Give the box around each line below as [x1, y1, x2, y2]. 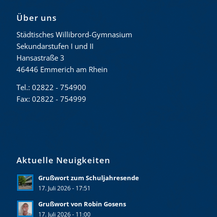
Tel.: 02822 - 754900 [16, 82, 86, 92]
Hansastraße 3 [16, 52, 64, 62]
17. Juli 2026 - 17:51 [38, 184, 91, 192]
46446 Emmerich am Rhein [16, 64, 108, 74]
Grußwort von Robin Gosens [38, 200, 126, 209]
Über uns [16, 12, 57, 24]
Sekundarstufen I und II [16, 41, 93, 51]
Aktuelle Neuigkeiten [16, 155, 110, 166]
